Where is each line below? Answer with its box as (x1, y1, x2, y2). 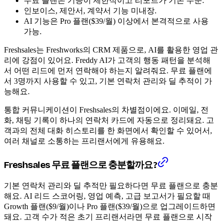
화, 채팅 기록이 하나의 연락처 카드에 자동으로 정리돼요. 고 (4, 116, 214, 125)
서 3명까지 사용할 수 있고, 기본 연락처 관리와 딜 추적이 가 (4, 77, 212, 86)
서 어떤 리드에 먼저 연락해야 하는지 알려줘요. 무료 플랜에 (4, 66, 212, 75)
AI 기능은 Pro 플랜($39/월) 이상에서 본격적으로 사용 (24, 17, 209, 26)
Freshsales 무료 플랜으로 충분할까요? (4, 159, 157, 170)
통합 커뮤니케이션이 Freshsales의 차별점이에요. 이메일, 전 (4, 106, 209, 114)
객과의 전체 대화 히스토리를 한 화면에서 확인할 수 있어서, (4, 126, 212, 135)
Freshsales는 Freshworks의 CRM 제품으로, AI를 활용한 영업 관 (4, 46, 218, 55)
